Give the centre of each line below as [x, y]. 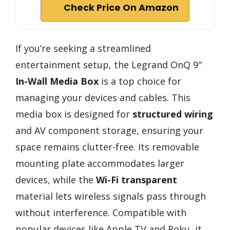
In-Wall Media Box [57, 81]
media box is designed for [74, 114]
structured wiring [173, 114]
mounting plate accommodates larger [100, 163]
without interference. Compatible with [101, 212]
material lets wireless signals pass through [111, 196]
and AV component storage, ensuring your [109, 130]
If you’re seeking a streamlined [83, 48]
